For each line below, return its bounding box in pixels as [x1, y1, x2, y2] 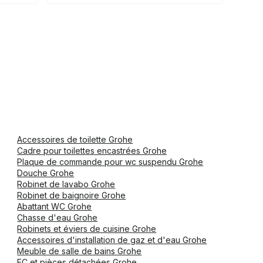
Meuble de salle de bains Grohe [17, 246, 142, 256]
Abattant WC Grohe [17, 201, 92, 211]
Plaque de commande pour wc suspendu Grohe [17, 157, 204, 167]
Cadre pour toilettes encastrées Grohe [17, 146, 167, 156]
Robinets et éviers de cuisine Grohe [17, 224, 157, 234]
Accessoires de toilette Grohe [17, 134, 133, 144]
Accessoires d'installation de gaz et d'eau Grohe [17, 235, 207, 245]
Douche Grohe [17, 168, 75, 178]
